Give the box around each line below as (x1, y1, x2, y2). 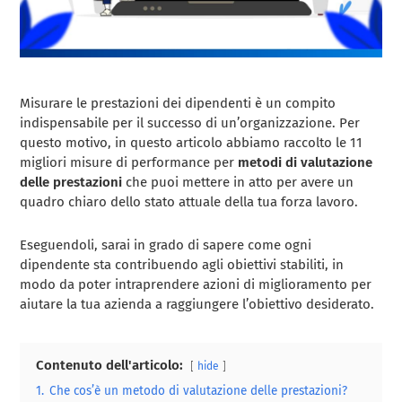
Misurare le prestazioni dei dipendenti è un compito (20, 94, 336, 111)
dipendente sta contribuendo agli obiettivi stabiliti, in (20, 256, 345, 273)
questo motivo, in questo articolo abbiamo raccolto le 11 (20, 134, 363, 151)
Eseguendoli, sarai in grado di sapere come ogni (20, 236, 312, 253)
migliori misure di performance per (20, 153, 239, 170)
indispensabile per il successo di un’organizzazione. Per (20, 114, 361, 131)
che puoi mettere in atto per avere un (122, 173, 354, 190)
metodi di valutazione (238, 153, 373, 170)
